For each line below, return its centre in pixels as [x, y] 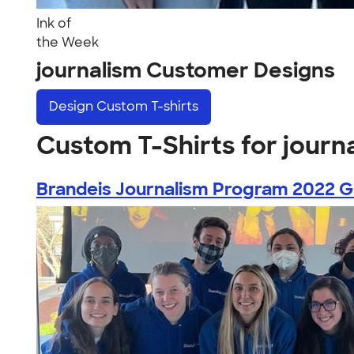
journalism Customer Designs [186, 70]
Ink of [54, 23]
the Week [68, 42]
